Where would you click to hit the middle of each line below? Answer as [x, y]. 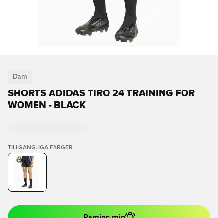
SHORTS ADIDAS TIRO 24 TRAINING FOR [101, 93]
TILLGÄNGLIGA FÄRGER [40, 148]
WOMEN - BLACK [47, 105]
